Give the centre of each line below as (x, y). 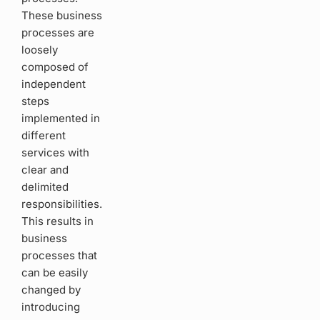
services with (55, 153)
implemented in (61, 119)
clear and (45, 170)
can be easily (55, 273)
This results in (57, 221)
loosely (40, 50)
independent (54, 84)
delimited (45, 187)
